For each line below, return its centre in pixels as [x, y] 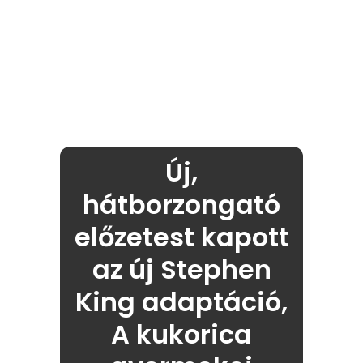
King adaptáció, [181, 302]
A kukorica [181, 335]
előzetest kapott [181, 237]
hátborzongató [181, 205]
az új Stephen [181, 270]
